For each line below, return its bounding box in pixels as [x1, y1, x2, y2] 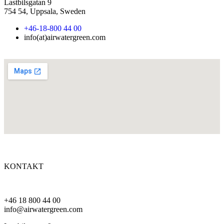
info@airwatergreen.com [4, 204, 82, 213]
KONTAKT [4, 161, 43, 170]
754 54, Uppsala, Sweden [4, 6, 85, 15]
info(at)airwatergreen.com [24, 32, 105, 41]
